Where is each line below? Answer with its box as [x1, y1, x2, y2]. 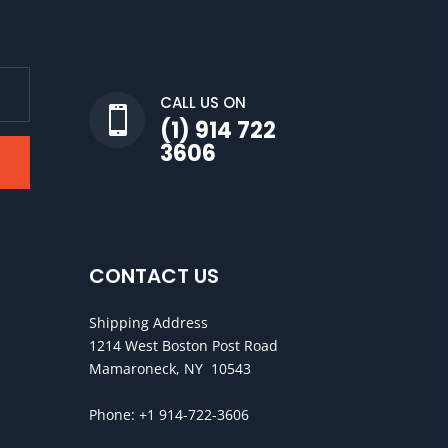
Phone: [89, 405, 140, 425]
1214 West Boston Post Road [89, 336, 279, 356]
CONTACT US [89, 262, 220, 291]
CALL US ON [160, 91, 247, 113]
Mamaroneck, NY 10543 [89, 359, 252, 379]
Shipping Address [89, 313, 209, 333]
